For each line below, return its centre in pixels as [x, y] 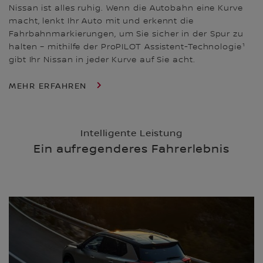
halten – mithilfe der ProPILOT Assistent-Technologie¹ [127, 47]
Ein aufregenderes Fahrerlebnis [131, 149]
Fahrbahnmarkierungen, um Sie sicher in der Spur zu [126, 34]
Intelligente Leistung [131, 133]
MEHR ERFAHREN [49, 86]
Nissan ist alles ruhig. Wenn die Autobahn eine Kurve [126, 8]
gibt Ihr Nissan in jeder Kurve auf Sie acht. [105, 60]
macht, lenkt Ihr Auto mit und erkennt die [101, 21]
